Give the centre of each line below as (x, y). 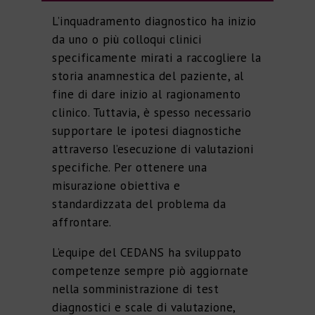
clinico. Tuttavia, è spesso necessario (152, 113)
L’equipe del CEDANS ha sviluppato (147, 253)
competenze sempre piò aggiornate (150, 271)
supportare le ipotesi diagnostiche (147, 131)
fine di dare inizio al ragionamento (147, 95)
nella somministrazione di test (135, 289)
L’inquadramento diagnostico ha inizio (154, 21)
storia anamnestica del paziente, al (148, 76)
